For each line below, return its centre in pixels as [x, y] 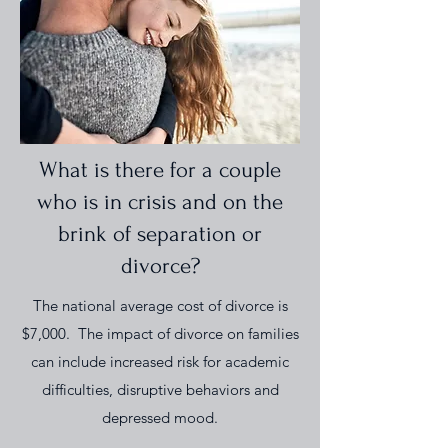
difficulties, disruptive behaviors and [160, 389]
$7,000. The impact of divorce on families [160, 333]
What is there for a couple [160, 170]
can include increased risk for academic [160, 361]
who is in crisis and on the [160, 202]
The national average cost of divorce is [160, 305]
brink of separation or [160, 234]
